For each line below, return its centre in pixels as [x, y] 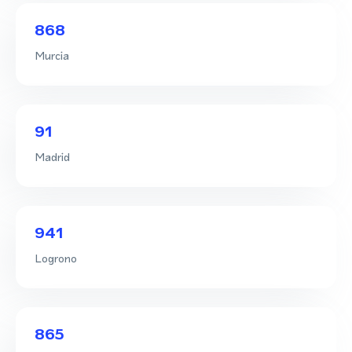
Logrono [56, 258]
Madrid [52, 156]
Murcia [52, 55]
